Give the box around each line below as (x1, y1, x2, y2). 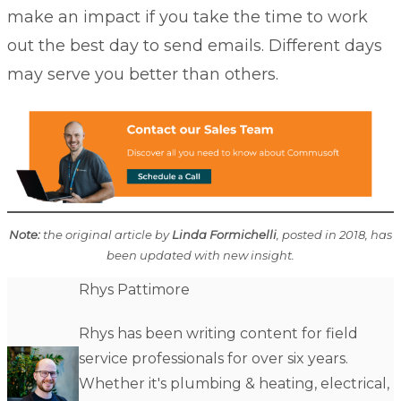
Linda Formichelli (172, 227, 277, 243)
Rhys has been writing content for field (79, 325, 358, 343)
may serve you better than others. (7, 64, 278, 85)
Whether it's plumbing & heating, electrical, (79, 375, 389, 393)
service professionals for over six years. (79, 350, 348, 368)
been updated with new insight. (107, 248, 294, 263)
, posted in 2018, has (277, 227, 392, 243)
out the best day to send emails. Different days (7, 36, 382, 56)
